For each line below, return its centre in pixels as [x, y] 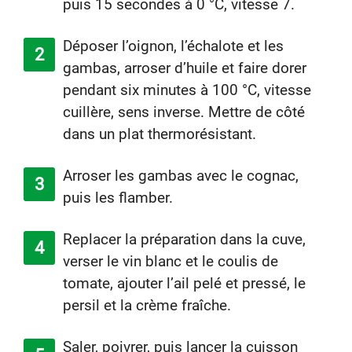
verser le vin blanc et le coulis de [170, 261]
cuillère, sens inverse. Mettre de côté [184, 112]
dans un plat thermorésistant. [159, 134]
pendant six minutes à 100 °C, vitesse [187, 90]
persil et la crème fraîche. [147, 305]
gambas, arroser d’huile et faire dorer [185, 68]
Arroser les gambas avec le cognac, [181, 176]
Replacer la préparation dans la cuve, [184, 239]
